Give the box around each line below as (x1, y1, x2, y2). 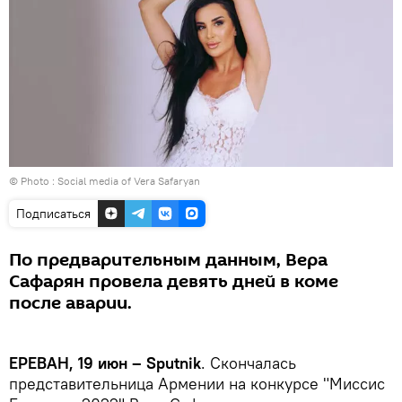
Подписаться (16, 205, 91, 222)
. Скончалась (201, 352, 296, 373)
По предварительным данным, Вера (9, 247, 328, 273)
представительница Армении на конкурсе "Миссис (9, 372, 385, 394)
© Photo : (9, 173, 57, 188)
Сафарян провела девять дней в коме (9, 268, 338, 294)
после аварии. (9, 290, 132, 316)
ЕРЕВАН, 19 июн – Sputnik (9, 352, 201, 373)
